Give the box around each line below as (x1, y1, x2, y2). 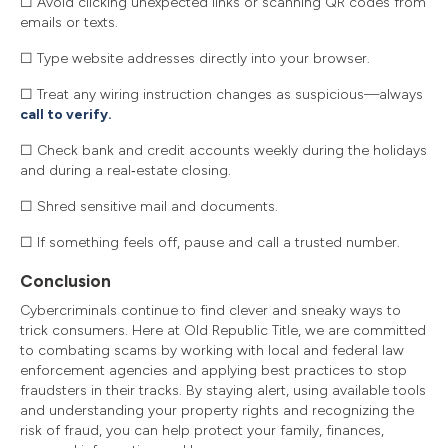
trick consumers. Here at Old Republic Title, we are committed (20, 321, 426, 339)
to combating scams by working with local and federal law (20, 341, 404, 359)
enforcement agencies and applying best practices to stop (20, 361, 407, 379)
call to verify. (20, 105, 112, 123)
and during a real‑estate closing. (20, 161, 231, 179)
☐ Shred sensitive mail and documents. (20, 197, 278, 215)
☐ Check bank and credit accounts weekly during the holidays (20, 141, 427, 159)
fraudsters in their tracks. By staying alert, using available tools (20, 381, 426, 399)
